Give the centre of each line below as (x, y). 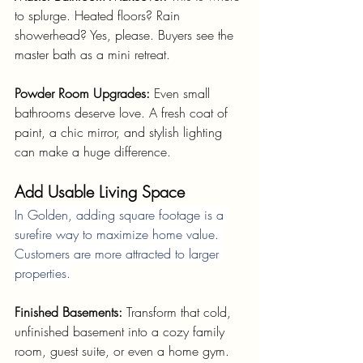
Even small (184, 94)
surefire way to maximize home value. (119, 235)
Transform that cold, (181, 312)
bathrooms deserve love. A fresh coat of (123, 113)
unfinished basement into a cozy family (122, 332)
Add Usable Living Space (100, 192)
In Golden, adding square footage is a (121, 215)
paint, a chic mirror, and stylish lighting (120, 132)
